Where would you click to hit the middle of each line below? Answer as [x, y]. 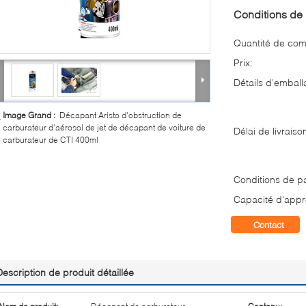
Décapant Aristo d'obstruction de [121, 115]
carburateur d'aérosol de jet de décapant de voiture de [104, 127]
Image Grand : [31, 115]
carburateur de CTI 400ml [51, 140]
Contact [269, 225]
